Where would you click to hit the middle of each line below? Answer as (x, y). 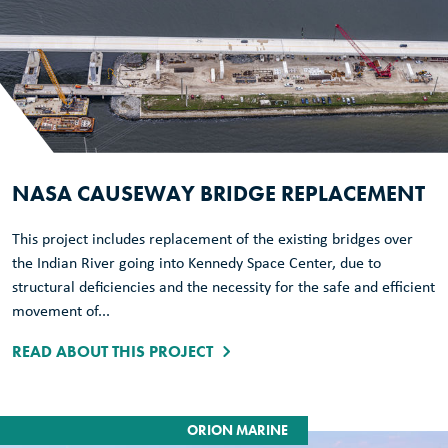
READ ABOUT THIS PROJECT (112, 351)
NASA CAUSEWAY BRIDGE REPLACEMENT (218, 193)
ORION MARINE (237, 429)
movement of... (61, 311)
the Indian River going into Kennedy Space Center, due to (196, 263)
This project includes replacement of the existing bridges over (212, 239)
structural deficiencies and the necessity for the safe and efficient (223, 287)
